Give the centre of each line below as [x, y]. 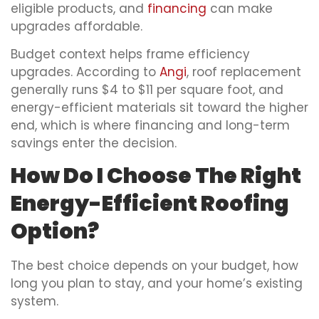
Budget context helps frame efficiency [130, 54]
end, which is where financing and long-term [150, 125]
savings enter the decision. [94, 143]
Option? [55, 232]
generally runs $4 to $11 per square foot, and [147, 89]
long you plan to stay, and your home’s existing [157, 284]
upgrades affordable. [77, 26]
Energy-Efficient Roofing [150, 204]
